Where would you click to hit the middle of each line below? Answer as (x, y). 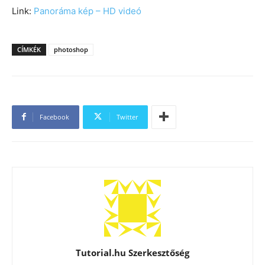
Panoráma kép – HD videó (88, 11)
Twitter (127, 117)
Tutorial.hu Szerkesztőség (132, 252)
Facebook (54, 117)
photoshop (71, 49)
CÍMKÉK (29, 49)
